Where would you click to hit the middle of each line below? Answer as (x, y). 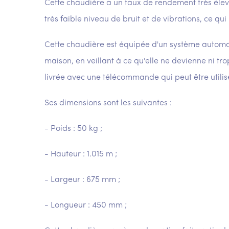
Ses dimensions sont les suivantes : (108, 103)
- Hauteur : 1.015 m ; (81, 154)
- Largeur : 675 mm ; (82, 180)
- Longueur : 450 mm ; (86, 205)
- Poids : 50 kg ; (73, 129)
